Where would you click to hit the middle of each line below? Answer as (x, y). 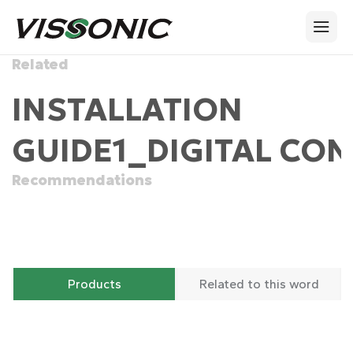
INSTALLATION (127, 109)
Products (94, 284)
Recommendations (82, 180)
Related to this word (259, 284)
